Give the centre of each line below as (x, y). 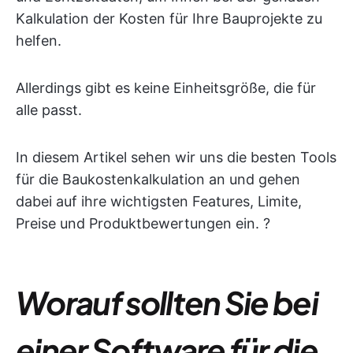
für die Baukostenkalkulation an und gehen (158, 179)
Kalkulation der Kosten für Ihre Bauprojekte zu (169, 19)
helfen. (39, 41)
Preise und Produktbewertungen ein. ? (143, 223)
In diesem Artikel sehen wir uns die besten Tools (176, 157)
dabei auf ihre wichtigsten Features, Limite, (159, 201)
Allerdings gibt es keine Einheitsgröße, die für (166, 88)
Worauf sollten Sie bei (167, 302)
